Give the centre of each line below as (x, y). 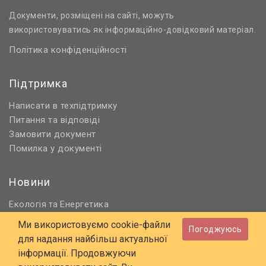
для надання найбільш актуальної (93, 239)
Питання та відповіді (54, 120)
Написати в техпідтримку (63, 106)
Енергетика (84, 205)
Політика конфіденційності (68, 50)
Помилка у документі (56, 149)
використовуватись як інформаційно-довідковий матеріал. (132, 30)
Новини (30, 182)
